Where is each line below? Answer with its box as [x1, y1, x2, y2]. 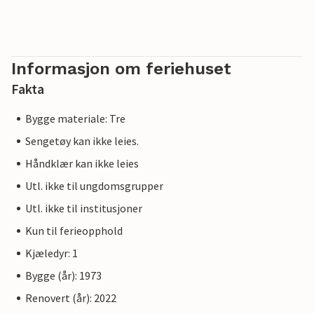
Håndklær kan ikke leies [25, 156, 139, 171]
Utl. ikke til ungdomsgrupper [25, 179, 163, 193]
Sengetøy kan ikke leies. [25, 134, 139, 149]
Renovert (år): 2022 [25, 291, 116, 306]
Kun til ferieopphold [25, 224, 123, 238]
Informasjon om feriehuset [11, 59, 231, 79]
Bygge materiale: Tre [25, 111, 125, 126]
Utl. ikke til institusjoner [25, 201, 142, 216]
